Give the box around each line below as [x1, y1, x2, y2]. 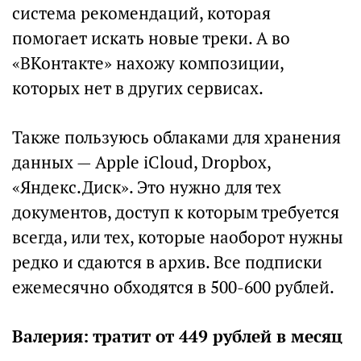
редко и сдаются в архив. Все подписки [12, 251, 322, 273]
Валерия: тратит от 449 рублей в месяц [12, 326, 342, 347]
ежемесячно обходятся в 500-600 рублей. [12, 276, 334, 298]
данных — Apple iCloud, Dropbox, [12, 151, 271, 173]
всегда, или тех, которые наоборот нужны [12, 226, 343, 248]
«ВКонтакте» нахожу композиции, [12, 52, 284, 74]
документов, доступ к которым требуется [12, 201, 339, 223]
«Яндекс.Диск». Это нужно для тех [12, 176, 281, 198]
